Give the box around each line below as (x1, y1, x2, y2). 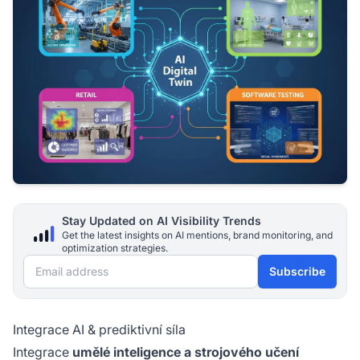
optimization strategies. (62, 241, 168, 254)
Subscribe (269, 264, 325, 278)
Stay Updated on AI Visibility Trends (62, 213, 261, 227)
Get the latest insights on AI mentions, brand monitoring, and (62, 228, 333, 241)
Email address (22, 256, 107, 273)
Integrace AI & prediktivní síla (13, 321, 186, 337)
